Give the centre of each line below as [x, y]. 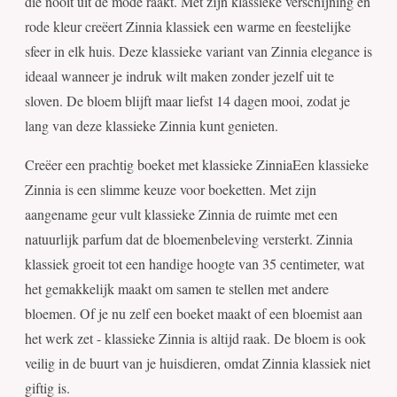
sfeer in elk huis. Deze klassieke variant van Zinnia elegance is [198, 51]
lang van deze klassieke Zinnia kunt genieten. [152, 126]
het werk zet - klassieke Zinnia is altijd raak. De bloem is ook [195, 339]
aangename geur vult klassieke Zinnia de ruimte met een [181, 214]
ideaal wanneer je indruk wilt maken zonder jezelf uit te [179, 76]
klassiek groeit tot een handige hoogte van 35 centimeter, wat [195, 264]
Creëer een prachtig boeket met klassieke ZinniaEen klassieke [197, 165]
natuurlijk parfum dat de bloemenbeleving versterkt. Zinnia [189, 239]
